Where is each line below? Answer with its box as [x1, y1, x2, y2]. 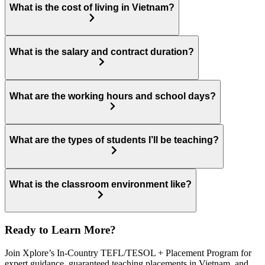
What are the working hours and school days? [9, 91, 216, 101]
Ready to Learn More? [5, 224, 116, 237]
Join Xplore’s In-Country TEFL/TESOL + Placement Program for [5, 247, 251, 258]
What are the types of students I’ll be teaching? [9, 135, 219, 146]
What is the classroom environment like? [9, 179, 192, 190]
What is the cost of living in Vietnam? [9, 2, 174, 13]
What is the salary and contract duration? [9, 46, 194, 57]
